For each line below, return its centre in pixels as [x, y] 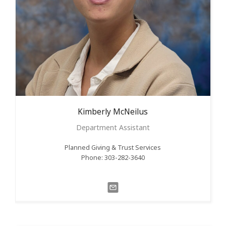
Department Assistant [113, 127]
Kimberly [95, 111]
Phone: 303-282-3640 [113, 157]
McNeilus [131, 111]
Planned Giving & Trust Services [113, 147]
